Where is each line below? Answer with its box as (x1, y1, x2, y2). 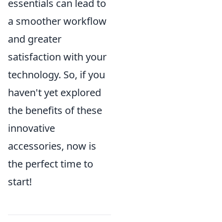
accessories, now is (8, 139, 96, 153)
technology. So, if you (8, 68, 105, 82)
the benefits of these (8, 104, 102, 117)
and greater (8, 32, 61, 46)
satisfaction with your (8, 50, 107, 64)
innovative (8, 121, 55, 135)
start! (8, 175, 32, 189)
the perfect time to (8, 157, 93, 171)
